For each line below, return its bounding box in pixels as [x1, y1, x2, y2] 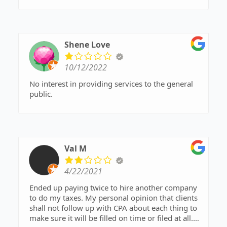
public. [29, 89, 53, 99]
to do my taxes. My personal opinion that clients [29, 193, 198, 203]
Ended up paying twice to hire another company [29, 182, 197, 193]
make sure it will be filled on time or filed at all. [29, 213, 193, 223]
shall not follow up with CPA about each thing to [29, 203, 197, 213]
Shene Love [64, 39, 110, 51]
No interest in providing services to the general [29, 79, 193, 89]
